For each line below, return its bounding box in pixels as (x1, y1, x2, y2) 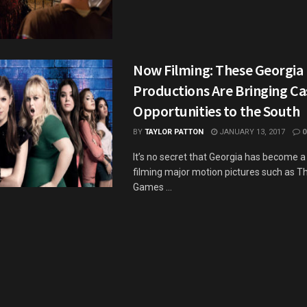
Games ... (133, 181, 172, 193)
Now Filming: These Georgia (133, 60, 304, 79)
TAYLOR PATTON (145, 127, 204, 136)
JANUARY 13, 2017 (217, 127, 285, 136)
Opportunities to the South (133, 101, 300, 121)
